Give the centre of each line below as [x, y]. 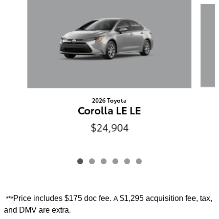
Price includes [39, 198]
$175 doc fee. [89, 198]
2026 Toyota [109, 100]
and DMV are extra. [38, 210]
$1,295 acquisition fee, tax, [165, 198]
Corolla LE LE [109, 110]
